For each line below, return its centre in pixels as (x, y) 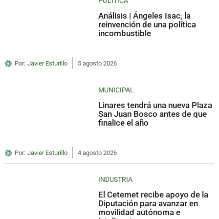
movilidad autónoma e (140, 212)
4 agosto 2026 (97, 153)
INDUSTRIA (116, 180)
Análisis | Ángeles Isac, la (145, 16)
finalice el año (124, 123)
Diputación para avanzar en (148, 204)
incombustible (125, 33)
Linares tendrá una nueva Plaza (155, 105)
